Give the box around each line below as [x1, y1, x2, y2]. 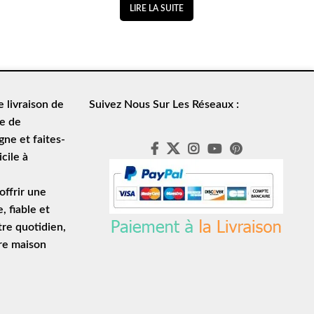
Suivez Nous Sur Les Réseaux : [88, 99, 239, 110]
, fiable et [3, 204, 50, 215]
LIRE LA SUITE [129, 4, 184, 13]
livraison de [6, 99, 64, 110]
